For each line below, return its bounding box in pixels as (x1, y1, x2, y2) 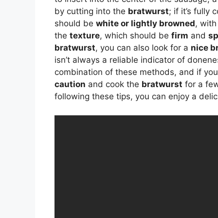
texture (70, 31, 100, 41)
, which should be (100, 31, 171, 41)
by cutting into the (54, 6, 128, 17)
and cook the (86, 79, 142, 90)
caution (54, 79, 86, 90)
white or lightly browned (96, 18, 195, 29)
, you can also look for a (95, 43, 191, 53)
